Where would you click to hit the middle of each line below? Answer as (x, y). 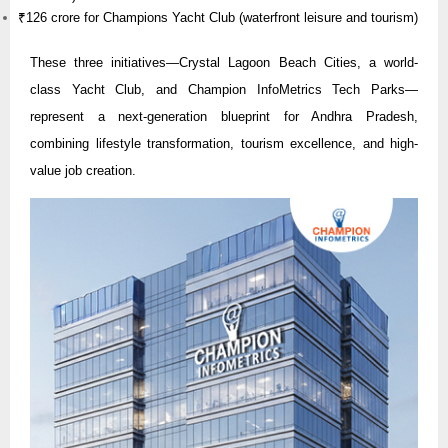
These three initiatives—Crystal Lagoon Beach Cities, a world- (224, 63)
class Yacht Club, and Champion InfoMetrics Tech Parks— (224, 90)
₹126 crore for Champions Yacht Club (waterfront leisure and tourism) (218, 18)
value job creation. (83, 171)
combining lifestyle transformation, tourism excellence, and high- (224, 144)
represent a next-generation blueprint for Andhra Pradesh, (224, 117)
